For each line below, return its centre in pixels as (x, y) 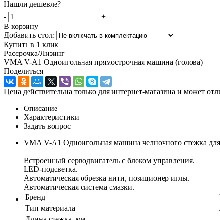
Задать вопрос (47, 126)
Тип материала (50, 208)
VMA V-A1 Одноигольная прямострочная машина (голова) (103, 62)
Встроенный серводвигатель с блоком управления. (109, 160)
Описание (41, 108)
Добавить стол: (30, 35)
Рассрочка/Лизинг (34, 53)
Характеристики (51, 117)
